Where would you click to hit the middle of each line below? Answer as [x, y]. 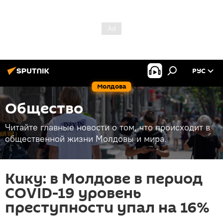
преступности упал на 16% [107, 208]
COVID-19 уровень [73, 193]
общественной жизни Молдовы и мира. [86, 139]
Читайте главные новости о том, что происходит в [108, 127]
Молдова [111, 86]
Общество [44, 109]
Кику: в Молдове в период [104, 179]
